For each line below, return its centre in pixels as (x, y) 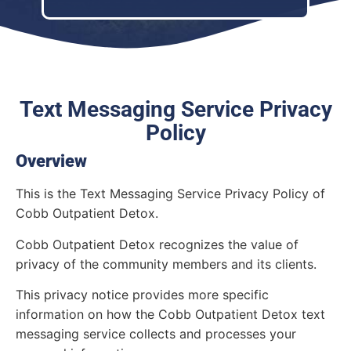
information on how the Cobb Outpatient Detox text (170, 315)
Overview (51, 161)
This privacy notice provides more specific (142, 295)
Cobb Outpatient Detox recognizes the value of (157, 244)
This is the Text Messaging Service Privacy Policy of (170, 194)
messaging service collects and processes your (156, 334)
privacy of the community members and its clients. (168, 264)
